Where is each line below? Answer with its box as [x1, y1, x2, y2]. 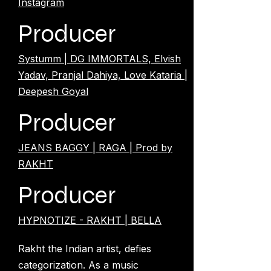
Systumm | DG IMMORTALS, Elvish [18, 53, 181, 65]
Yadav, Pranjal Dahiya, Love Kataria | [18, 69, 188, 81]
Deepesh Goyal [18, 85, 88, 97]
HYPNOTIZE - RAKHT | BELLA [18, 214, 162, 226]
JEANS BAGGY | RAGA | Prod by [18, 142, 172, 154]
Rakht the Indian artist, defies [18, 243, 151, 255]
